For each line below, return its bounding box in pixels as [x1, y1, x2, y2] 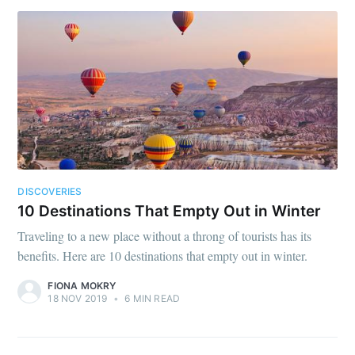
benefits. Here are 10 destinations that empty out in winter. [17, 246, 308, 264]
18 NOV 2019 [48, 292, 108, 304]
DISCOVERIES [17, 185, 82, 197]
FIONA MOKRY [48, 279, 116, 292]
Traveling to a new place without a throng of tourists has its [17, 227, 312, 244]
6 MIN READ [122, 292, 181, 304]
